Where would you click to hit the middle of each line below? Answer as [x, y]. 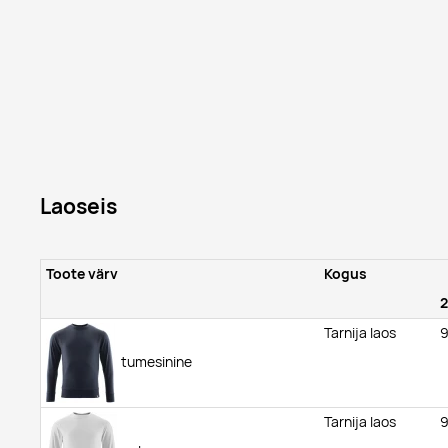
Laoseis [78, 205]
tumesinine [153, 361]
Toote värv [81, 273]
